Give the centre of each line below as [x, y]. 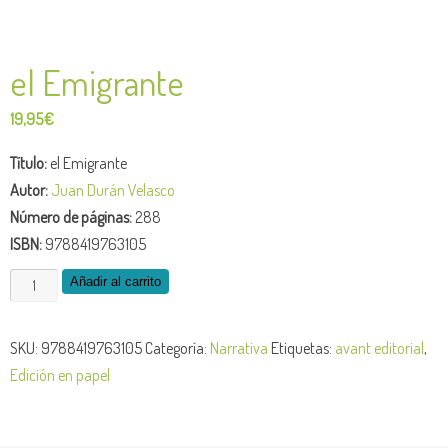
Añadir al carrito [116, 281]
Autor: [29, 189]
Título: [28, 162]
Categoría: [177, 348]
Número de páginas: [71, 216]
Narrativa [239, 348]
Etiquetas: [303, 348]
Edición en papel [60, 375]
